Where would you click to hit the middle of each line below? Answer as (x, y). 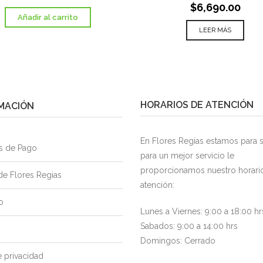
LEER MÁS (215, 30)
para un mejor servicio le (187, 156)
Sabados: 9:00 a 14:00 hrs (189, 226)
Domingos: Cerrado (178, 241)
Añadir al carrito (48, 17)
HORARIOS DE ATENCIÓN (197, 105)
